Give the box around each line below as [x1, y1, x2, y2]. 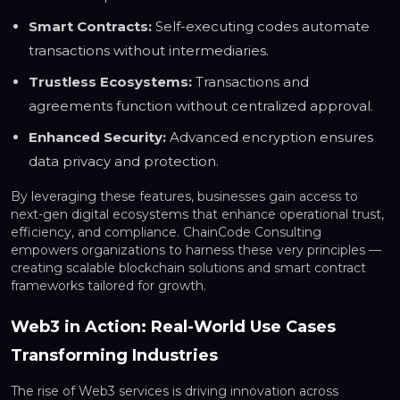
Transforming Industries [11, 346, 218, 366]
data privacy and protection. [29, 153, 219, 171]
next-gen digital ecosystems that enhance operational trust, [11, 206, 384, 223]
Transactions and [192, 73, 309, 91]
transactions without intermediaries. [29, 42, 269, 60]
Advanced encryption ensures [166, 129, 373, 146]
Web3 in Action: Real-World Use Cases [11, 317, 336, 337]
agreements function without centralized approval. [29, 97, 373, 115]
